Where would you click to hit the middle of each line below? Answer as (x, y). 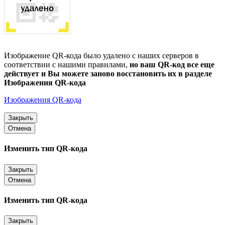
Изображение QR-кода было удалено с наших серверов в (101, 55)
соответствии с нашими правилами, (67, 65)
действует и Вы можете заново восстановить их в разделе (108, 74)
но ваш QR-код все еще (172, 65)
